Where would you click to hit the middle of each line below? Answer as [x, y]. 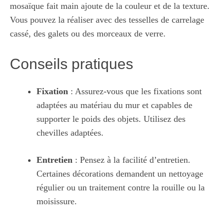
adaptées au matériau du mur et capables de [114, 105]
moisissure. [57, 201]
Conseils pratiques [72, 64]
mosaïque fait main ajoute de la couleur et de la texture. [110, 6]
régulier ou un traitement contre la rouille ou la [121, 187]
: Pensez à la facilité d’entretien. [131, 160]
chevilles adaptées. [70, 133]
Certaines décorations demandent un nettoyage [120, 174]
